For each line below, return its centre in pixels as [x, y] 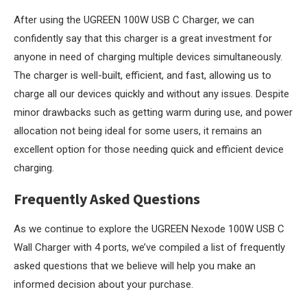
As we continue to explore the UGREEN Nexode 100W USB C [149, 229]
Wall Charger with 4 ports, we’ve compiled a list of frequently [149, 247]
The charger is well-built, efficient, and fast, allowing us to [143, 75]
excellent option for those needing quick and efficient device [149, 149]
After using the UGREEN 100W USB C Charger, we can [134, 20]
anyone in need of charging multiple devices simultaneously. [148, 57]
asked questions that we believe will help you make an [135, 266]
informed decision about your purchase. [103, 284]
